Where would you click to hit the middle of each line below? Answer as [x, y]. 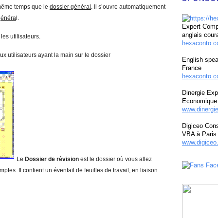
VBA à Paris [199, 134]
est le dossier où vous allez [116, 159]
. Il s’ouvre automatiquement [128, 7]
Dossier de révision [53, 159]
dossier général [70, 7]
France [192, 68]
